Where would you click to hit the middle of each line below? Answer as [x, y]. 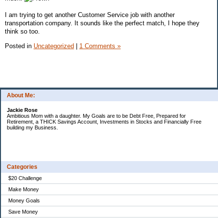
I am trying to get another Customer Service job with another [90, 15]
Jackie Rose [22, 110]
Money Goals [24, 201]
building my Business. [32, 128]
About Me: [21, 96]
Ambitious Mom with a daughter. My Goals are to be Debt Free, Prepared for [96, 116]
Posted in [19, 46]
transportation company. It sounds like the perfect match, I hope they [102, 23]
